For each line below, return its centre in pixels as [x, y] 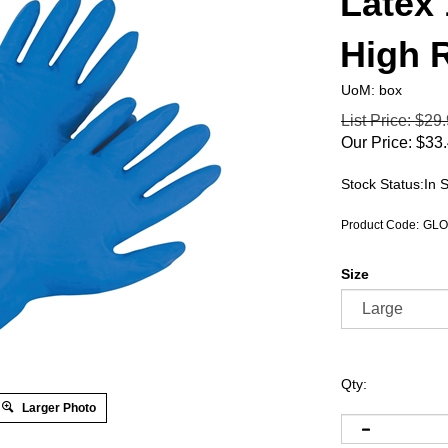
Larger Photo [58, 408]
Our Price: [376, 142]
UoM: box [371, 90]
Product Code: [380, 225]
